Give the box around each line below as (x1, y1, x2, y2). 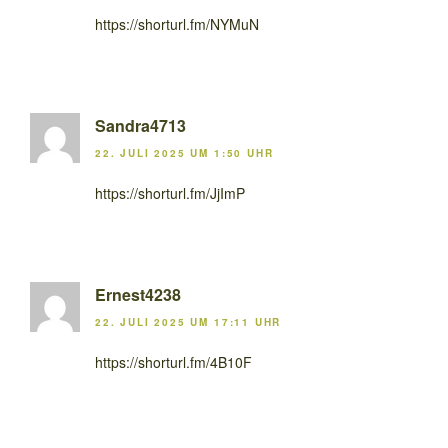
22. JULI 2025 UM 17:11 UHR (95, 315, 282, 330)
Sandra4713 (95, 113, 186, 137)
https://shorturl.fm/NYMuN (95, 13, 259, 34)
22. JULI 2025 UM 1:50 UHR (95, 145, 274, 160)
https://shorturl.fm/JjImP (95, 182, 245, 203)
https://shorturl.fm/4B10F (95, 352, 252, 373)
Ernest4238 (95, 282, 181, 306)
